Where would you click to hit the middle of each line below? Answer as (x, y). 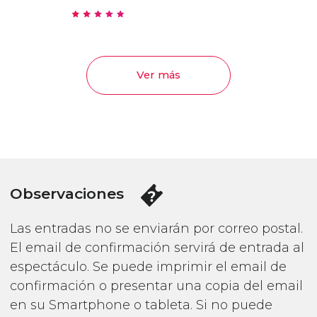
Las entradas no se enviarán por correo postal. (156, 228)
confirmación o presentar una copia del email (156, 286)
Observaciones (69, 194)
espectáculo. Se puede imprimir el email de (148, 266)
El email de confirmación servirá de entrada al (157, 247)
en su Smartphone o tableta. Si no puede (141, 305)
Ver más (158, 75)
